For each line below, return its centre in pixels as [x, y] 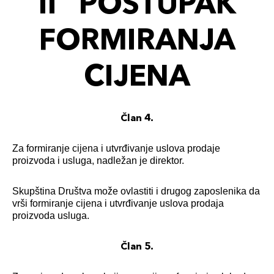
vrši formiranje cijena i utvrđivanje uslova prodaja [118, 203]
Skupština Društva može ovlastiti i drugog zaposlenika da [136, 191]
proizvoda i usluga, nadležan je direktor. [98, 161]
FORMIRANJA [137, 39]
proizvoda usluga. [51, 216]
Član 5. [137, 246]
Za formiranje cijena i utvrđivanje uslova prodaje [116, 148]
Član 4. [137, 117]
